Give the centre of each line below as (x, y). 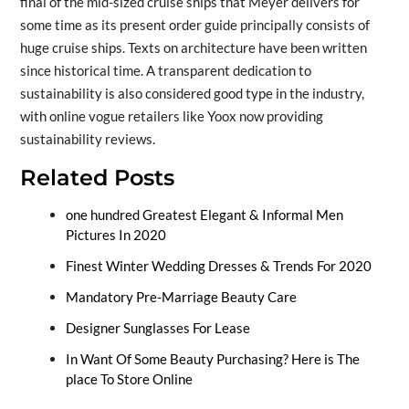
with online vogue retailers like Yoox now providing (171, 115)
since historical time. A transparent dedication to (165, 70)
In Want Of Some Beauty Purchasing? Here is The (212, 358)
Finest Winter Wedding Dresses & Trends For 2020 (218, 265)
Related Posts (97, 177)
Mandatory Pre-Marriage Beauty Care (181, 296)
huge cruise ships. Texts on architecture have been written (193, 47)
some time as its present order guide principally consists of (194, 24)
